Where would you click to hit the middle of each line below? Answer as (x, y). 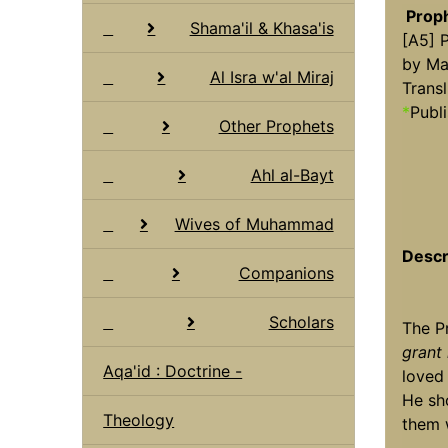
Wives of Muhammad (254, 223)
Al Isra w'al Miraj (271, 76)
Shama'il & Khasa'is (261, 27)
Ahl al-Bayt (292, 174)
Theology (139, 419)
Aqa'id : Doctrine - (173, 370)
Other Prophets (276, 125)
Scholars (301, 321)
